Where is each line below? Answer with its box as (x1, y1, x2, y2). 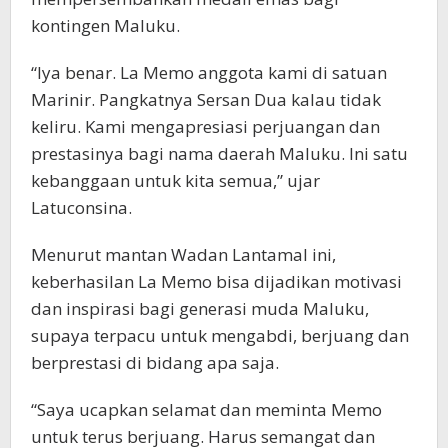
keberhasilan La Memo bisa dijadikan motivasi (31, 270, 402, 294)
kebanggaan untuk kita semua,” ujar (31, 169, 320, 193)
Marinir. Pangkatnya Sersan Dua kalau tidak (31, 88, 381, 112)
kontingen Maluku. (31, 14, 180, 38)
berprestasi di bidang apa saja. (31, 351, 279, 375)
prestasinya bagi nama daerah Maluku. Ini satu (31, 142, 408, 166)
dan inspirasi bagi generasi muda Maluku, (31, 297, 369, 321)
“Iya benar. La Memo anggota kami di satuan (31, 61, 387, 85)
